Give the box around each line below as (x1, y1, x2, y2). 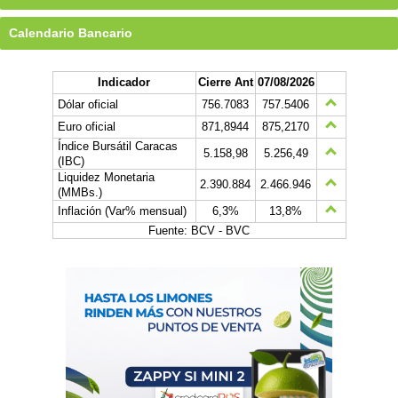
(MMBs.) (57, 186, 102, 199)
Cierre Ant (197, 76, 253, 89)
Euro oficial (57, 120, 115, 133)
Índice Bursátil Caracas (57, 139, 178, 153)
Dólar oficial (57, 98, 118, 111)
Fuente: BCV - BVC (148, 224, 250, 237)
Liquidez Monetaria (57, 171, 155, 184)
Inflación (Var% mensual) (57, 204, 187, 218)
